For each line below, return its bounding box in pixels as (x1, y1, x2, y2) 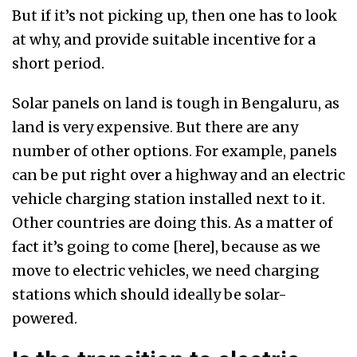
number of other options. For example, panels (12, 142, 337, 161)
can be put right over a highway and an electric (12, 166, 345, 185)
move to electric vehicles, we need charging (12, 261, 320, 280)
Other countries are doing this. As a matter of (12, 214, 333, 233)
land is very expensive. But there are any (12, 118, 298, 137)
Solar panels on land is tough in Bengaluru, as (12, 94, 339, 113)
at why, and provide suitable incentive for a (12, 30, 316, 49)
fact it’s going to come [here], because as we (12, 237, 320, 257)
